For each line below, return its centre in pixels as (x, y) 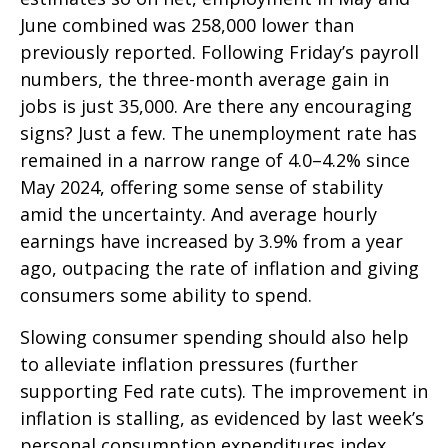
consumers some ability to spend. (166, 294)
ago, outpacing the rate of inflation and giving (219, 267)
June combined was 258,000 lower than (187, 24)
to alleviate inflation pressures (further (189, 363)
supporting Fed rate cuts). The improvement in (224, 390)
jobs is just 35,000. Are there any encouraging (216, 105)
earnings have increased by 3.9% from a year (211, 240)
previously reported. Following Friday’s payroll (219, 51)
